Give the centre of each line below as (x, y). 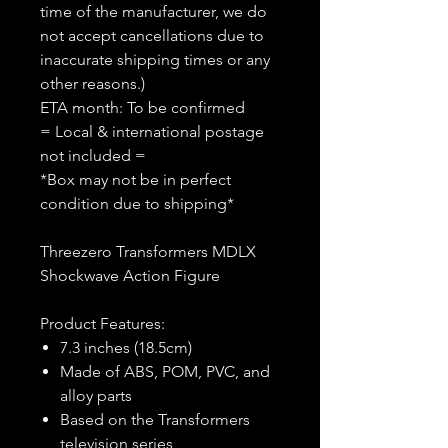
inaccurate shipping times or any (155, 59)
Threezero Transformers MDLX (148, 251)
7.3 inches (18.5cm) (126, 347)
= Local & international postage (152, 131)
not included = (93, 155)
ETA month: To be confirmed (142, 107)
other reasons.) (92, 83)
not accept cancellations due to (152, 35)
